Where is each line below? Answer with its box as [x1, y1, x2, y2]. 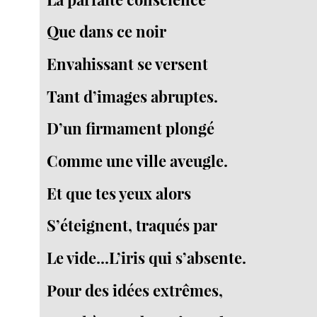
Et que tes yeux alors [47, 182, 192, 204]
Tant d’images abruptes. [47, 85, 219, 107]
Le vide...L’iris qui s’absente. [47, 246, 247, 268]
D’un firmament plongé [47, 117, 215, 139]
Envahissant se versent [47, 52, 209, 74]
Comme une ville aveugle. [47, 149, 229, 171]
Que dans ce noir [47, 21, 167, 42]
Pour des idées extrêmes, [47, 279, 224, 301]
